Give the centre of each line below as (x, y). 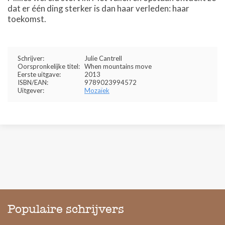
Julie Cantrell (103, 58)
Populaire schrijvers (66, 209)
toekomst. (27, 19)
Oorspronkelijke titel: (49, 66)
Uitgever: (31, 90)
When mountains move (118, 66)
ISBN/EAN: (33, 82)
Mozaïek (97, 90)
